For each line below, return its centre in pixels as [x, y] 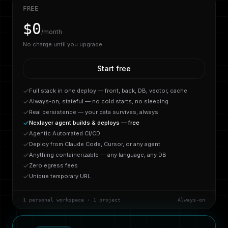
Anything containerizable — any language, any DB [98, 155]
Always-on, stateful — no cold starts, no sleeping [99, 101]
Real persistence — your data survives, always [94, 112]
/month [52, 32]
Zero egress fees [53, 165]
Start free [114, 68]
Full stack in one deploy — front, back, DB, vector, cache [108, 91]
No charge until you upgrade [63, 44]
